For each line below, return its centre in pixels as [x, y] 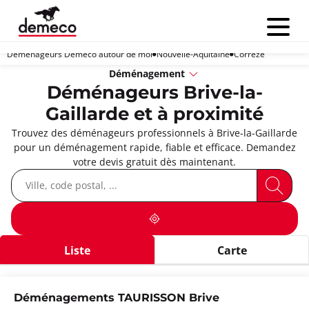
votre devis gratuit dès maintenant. [154, 161]
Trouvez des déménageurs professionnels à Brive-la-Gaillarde [154, 132]
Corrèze [249, 53]
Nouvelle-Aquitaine [193, 53]
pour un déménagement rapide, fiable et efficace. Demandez [154, 147]
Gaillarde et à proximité [154, 114]
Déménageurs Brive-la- [154, 93]
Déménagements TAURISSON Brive [117, 298]
